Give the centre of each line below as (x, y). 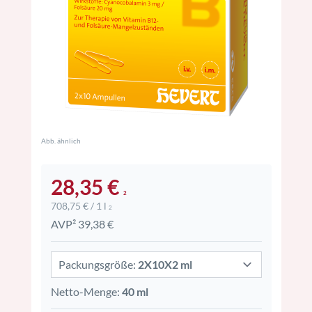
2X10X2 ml (165, 264)
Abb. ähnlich (61, 141)
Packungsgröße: (98, 264)
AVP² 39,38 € (82, 224)
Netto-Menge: (86, 291)
